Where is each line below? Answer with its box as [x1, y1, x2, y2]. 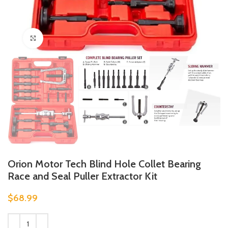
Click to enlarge [43, 34, 89, 42]
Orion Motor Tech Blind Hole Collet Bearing [8, 157, 201, 170]
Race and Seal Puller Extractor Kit [8, 169, 157, 182]
